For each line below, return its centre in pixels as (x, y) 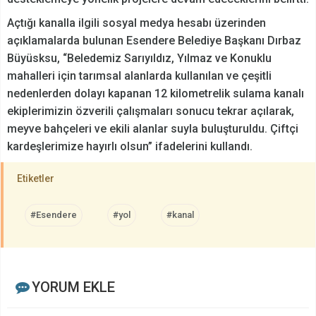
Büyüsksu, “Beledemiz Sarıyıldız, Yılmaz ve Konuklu (139, 59)
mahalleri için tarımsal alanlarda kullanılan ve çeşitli (139, 76)
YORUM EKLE (73, 287)
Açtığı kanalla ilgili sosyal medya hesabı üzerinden (136, 23)
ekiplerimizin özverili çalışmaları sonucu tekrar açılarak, (151, 111)
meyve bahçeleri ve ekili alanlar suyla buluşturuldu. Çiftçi (153, 129)
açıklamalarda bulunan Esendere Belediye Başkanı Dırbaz (154, 41)
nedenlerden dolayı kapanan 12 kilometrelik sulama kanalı (156, 94)
